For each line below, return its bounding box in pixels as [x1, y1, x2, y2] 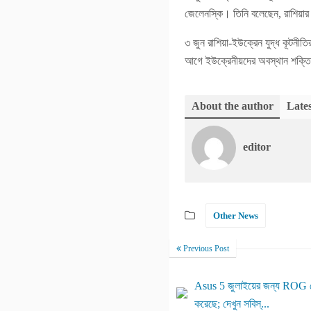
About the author [192, 100, 274, 112]
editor [243, 141, 271, 153]
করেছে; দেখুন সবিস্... [194, 298, 269, 310]
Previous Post [181, 244, 229, 253]
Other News [213, 210, 258, 221]
